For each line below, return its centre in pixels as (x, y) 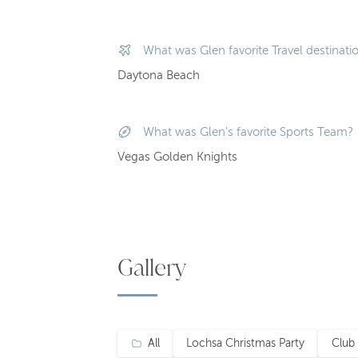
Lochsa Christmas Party (246, 343)
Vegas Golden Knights (177, 157)
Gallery (152, 267)
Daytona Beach (159, 75)
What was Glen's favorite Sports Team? (248, 132)
